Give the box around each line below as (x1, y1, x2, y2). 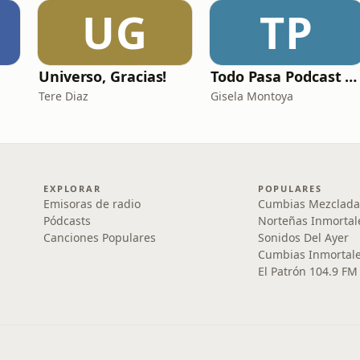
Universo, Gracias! (39, 67, 167, 86)
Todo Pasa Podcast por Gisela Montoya (345, 67, 358, 86)
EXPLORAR (43, 182, 101, 194)
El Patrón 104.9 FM (257, 264, 358, 279)
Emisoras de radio (43, 196, 141, 211)
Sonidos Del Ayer (257, 230, 349, 245)
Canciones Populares (43, 230, 157, 245)
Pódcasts (43, 213, 92, 228)
